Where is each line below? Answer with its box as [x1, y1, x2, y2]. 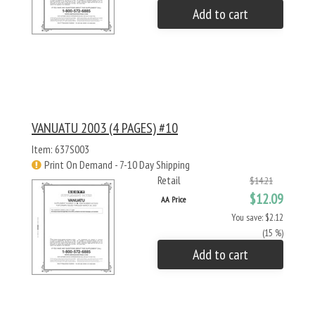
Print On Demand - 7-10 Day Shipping [44, 157, 190, 172]
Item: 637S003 [32, 142, 89, 156]
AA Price [161, 194, 186, 205]
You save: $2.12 [231, 211, 283, 224]
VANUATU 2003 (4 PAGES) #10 [32, 119, 178, 137]
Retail [157, 173, 181, 187]
